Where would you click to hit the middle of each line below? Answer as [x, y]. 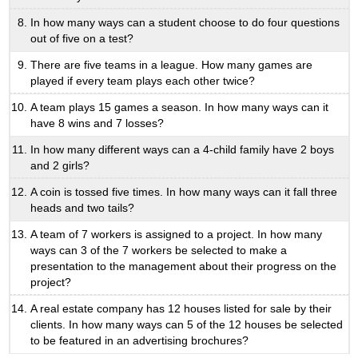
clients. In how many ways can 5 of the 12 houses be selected [187, 325]
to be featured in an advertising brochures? [140, 341]
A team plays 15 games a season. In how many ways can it [180, 107]
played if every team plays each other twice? [143, 80]
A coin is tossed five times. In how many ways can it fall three [184, 192]
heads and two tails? [83, 208]
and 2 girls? [60, 165]
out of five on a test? [82, 39]
